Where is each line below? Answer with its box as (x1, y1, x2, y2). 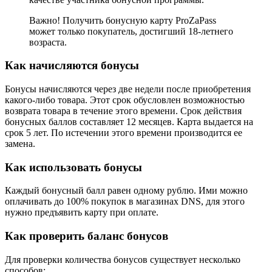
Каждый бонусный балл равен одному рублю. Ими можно (5, 185, 248, 196)
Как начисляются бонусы (5, 59, 139, 72)
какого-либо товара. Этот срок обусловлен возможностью (5, 95, 245, 105)
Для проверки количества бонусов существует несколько (5, 254, 240, 265)
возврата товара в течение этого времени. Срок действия (5, 106, 242, 116)
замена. (5, 138, 35, 149)
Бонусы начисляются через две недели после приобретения (5, 84, 251, 94)
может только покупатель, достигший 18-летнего (29, 25, 233, 36)
